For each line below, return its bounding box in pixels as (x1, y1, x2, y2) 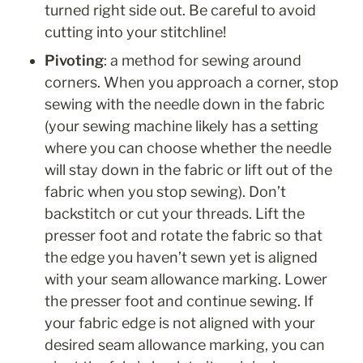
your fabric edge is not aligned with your (45, 314, 315, 332)
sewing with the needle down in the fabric (45, 96, 325, 113)
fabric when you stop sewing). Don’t (45, 183, 286, 201)
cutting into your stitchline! (45, 23, 226, 41)
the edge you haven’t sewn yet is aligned (45, 249, 318, 267)
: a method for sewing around (104, 52, 301, 70)
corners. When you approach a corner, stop (45, 74, 339, 92)
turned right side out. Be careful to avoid (45, 2, 316, 19)
